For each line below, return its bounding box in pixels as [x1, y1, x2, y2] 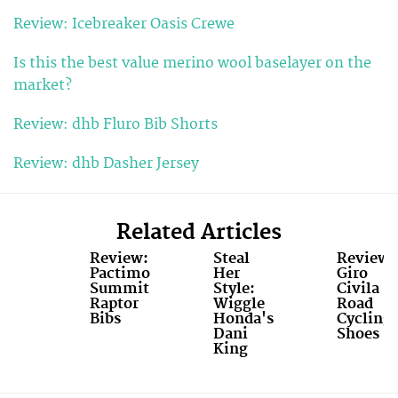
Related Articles [116, 219, 282, 246]
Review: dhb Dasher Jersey [13, 155, 199, 173]
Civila [336, 279, 379, 298]
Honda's [212, 309, 274, 328]
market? [13, 76, 76, 94]
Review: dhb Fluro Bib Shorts [13, 115, 218, 134]
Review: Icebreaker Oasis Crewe [13, 14, 235, 33]
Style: [212, 279, 255, 298]
